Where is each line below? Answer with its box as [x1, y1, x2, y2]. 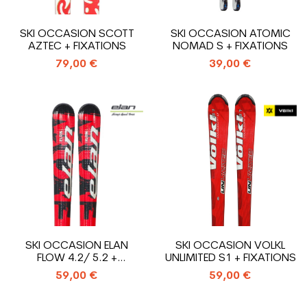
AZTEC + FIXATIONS [27, 41, 126, 52]
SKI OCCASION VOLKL [175, 241, 285, 251]
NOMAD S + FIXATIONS [173, 41, 288, 52]
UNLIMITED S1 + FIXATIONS [164, 253, 296, 264]
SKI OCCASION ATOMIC [170, 29, 291, 40]
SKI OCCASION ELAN [25, 241, 128, 251]
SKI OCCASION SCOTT [19, 29, 134, 40]
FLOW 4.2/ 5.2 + [36, 253, 117, 264]
